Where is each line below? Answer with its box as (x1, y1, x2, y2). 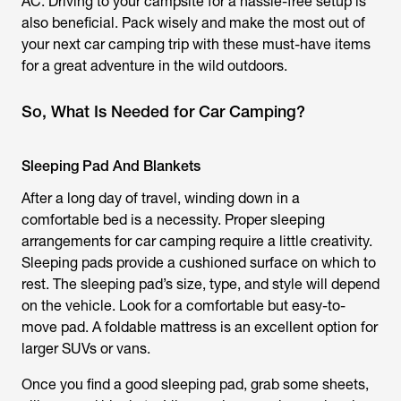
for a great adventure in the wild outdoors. (21, 57, 287, 74)
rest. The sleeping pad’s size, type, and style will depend (21, 276, 380, 293)
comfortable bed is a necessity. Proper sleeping (21, 211, 325, 228)
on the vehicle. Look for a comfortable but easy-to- (21, 297, 346, 314)
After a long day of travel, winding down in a (21, 190, 300, 207)
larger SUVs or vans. (21, 340, 150, 357)
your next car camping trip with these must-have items (21, 36, 371, 53)
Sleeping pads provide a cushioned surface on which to (21, 254, 376, 271)
